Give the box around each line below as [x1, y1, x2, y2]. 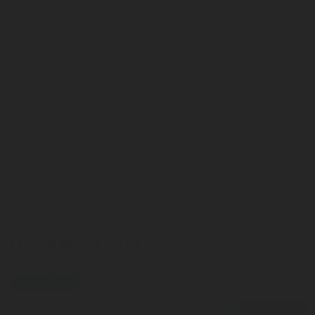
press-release [17, 276, 72, 288]
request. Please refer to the [18, 67, 138, 79]
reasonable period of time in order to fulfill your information [18, 54, 273, 67]
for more [235, 67, 274, 79]
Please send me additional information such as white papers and [18, 111, 296, 124]
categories [18, 136, 63, 149]
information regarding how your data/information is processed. [18, 79, 288, 92]
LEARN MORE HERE [9, 233, 143, 252]
